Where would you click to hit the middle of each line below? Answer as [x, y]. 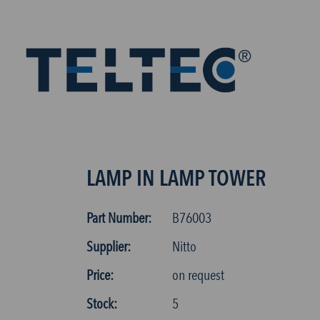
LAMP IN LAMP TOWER [176, 178]
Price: [100, 275]
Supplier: [108, 246]
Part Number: [119, 218]
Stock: [101, 304]
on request [198, 275]
